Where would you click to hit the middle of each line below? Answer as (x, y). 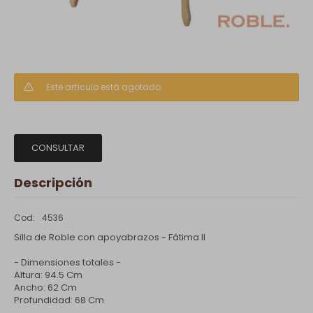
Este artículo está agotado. (104, 87)
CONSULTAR (58, 148)
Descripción (53, 183)
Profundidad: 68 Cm (59, 300)
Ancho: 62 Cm (45, 287)
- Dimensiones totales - (67, 262)
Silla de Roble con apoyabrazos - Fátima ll (110, 237)
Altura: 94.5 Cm (48, 275)
